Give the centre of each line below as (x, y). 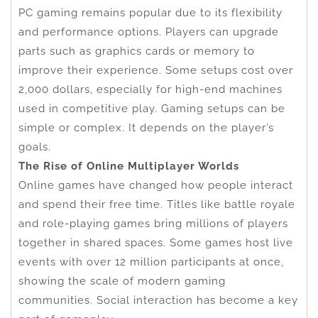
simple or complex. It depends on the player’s (146, 127)
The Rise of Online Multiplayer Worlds (129, 166)
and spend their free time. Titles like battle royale (157, 204)
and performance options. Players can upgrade (149, 32)
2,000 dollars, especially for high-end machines (150, 89)
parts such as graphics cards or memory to (137, 51)
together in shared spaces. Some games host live (156, 242)
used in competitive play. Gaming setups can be (152, 108)
